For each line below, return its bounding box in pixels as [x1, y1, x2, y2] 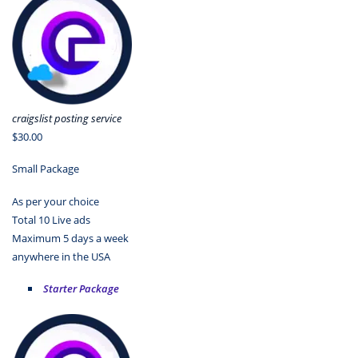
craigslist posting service [12, 110, 121, 125]
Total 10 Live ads [12, 212, 90, 227]
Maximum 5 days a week [12, 230, 129, 245]
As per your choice [12, 193, 99, 209]
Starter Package [42, 281, 119, 296]
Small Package [12, 161, 79, 177]
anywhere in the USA [12, 249, 110, 264]
